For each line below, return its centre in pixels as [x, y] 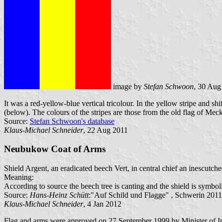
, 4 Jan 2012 [102, 204]
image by [127, 86]
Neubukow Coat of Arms [55, 149]
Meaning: [19, 177]
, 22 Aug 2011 [106, 130]
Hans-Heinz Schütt [59, 195]
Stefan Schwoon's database [72, 121]
